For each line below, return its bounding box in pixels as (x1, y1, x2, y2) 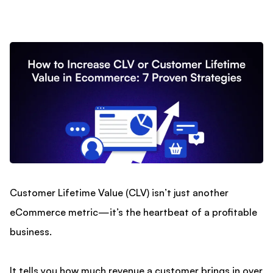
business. (10, 225, 54, 238)
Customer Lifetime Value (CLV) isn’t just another (10, 186, 229, 199)
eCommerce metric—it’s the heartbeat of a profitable (10, 206, 257, 219)
